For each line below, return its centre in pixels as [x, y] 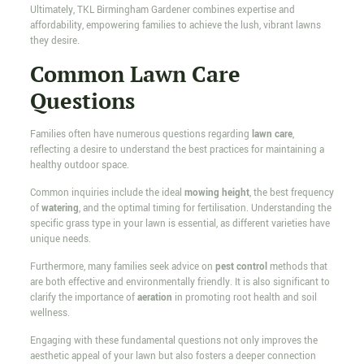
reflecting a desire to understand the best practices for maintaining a [177, 150]
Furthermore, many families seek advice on [122, 267]
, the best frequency [291, 193]
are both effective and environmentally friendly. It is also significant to [180, 283]
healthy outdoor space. [79, 166]
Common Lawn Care [135, 74]
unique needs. [60, 240]
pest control [241, 267]
